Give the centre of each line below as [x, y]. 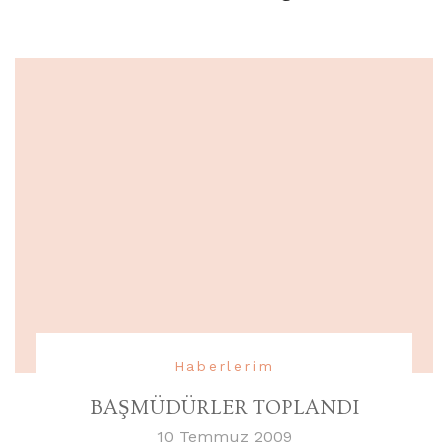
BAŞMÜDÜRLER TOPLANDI [224, 407]
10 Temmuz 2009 [224, 436]
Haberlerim [224, 365]
